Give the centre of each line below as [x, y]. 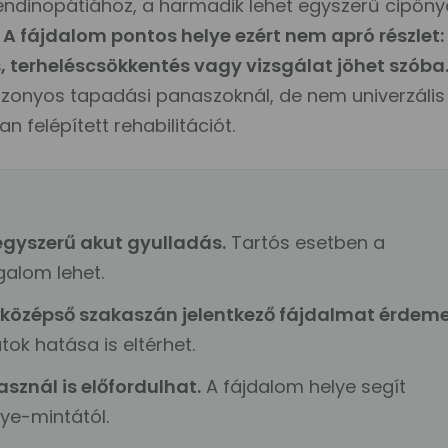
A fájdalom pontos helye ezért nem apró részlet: [224, 36]
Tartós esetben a [306, 243]
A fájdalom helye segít [304, 386]
